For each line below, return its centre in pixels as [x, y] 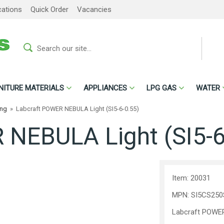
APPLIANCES [105, 88]
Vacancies [94, 9]
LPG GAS [161, 88]
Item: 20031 [191, 178]
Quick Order [49, 9]
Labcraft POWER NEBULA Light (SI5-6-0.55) [77, 109]
